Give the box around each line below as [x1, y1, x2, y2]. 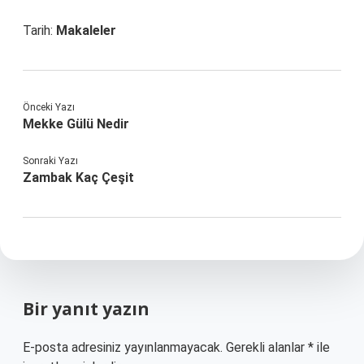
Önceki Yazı [23, 102, 75, 113]
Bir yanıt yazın [23, 297, 149, 320]
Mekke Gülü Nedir [23, 116, 129, 132]
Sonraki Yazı [23, 155, 78, 167]
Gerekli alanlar [226, 340, 308, 355]
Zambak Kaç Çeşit [23, 170, 134, 185]
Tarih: [23, 23, 56, 38]
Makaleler [56, 23, 116, 38]
